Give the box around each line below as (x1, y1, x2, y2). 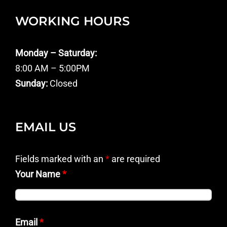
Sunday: (15, 78, 48, 89)
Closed (48, 78, 78, 89)
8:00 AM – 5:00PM (15, 62, 90, 73)
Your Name (15, 168, 62, 179)
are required (109, 153, 160, 164)
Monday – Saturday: (15, 47, 97, 58)
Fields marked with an (15, 153, 105, 164)
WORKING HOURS (15, 13, 130, 28)
